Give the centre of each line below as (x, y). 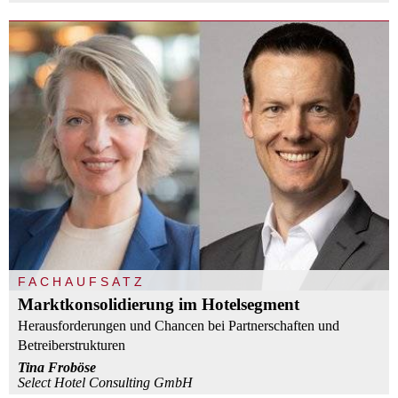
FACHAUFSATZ (82, 282)
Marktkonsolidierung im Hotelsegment (159, 305)
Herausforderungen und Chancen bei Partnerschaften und (179, 326)
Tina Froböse (57, 368)
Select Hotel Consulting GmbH (105, 383)
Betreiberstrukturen (72, 346)
